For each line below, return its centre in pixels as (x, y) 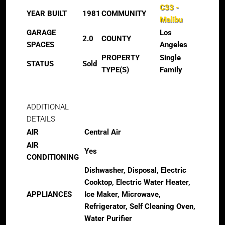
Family (171, 70)
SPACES (40, 45)
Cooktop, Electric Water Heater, (137, 182)
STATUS (40, 64)
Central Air (103, 132)
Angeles (174, 45)
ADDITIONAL (48, 107)
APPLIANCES (49, 194)
